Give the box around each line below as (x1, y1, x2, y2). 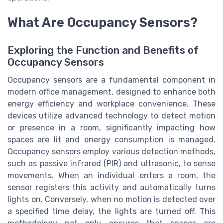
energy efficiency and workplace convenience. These (7, 99, 216, 109)
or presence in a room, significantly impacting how (7, 123, 216, 133)
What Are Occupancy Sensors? (7, 15, 198, 30)
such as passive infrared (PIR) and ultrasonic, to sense (7, 159, 216, 169)
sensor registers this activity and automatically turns (7, 183, 216, 193)
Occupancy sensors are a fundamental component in (7, 75, 216, 85)
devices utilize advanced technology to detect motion (7, 111, 216, 121)
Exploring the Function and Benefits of (7, 44, 199, 57)
